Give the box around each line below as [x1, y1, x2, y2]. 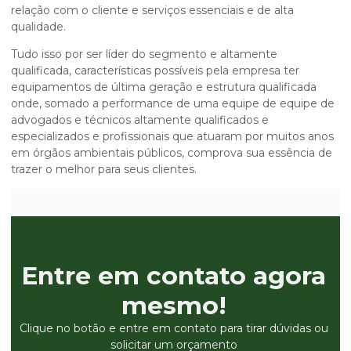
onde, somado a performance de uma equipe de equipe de [11, 96, 335, 110]
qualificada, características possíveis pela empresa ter [11, 63, 299, 78]
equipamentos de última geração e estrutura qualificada [11, 80, 317, 94]
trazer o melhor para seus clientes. [11, 162, 197, 176]
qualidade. [11, 20, 66, 34]
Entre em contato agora [21, 261, 327, 291]
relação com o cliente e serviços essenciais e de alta [11, 3, 294, 17]
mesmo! [121, 291, 226, 320]
